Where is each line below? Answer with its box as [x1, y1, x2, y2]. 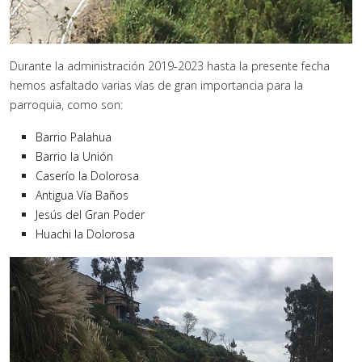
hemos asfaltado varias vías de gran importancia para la [10, 77, 303, 93]
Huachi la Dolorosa [36, 225, 135, 242]
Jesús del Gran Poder [36, 206, 145, 222]
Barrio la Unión [36, 148, 113, 164]
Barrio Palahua [36, 128, 112, 145]
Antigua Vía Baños [36, 187, 128, 203]
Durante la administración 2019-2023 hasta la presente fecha [10, 57, 330, 74]
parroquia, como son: [10, 96, 123, 112]
